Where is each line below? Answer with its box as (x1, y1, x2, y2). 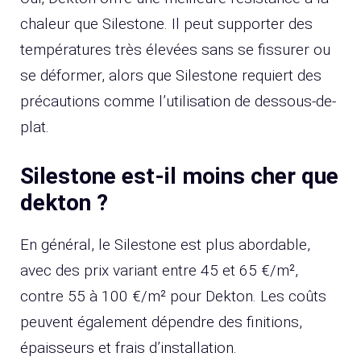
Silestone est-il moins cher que (20, 163, 338, 190)
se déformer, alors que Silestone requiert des (20, 65, 322, 85)
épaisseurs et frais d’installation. (20, 338, 237, 358)
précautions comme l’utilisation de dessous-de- (20, 91, 336, 110)
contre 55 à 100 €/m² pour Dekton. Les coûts (20, 287, 326, 306)
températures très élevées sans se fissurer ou (20, 39, 330, 59)
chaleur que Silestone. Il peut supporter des (20, 14, 313, 33)
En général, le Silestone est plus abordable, (20, 235, 310, 255)
